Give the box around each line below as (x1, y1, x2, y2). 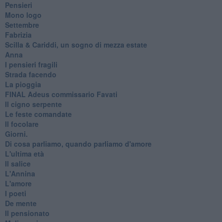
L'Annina (4, 168, 35, 178)
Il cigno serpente (4, 99, 62, 109)
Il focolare (4, 118, 39, 129)
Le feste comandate (4, 109, 72, 119)
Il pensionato (4, 208, 50, 218)
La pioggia (4, 79, 41, 89)
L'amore (4, 178, 32, 188)
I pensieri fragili (4, 59, 57, 69)
